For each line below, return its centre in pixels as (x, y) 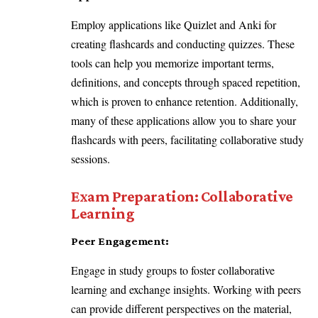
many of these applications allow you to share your (183, 120)
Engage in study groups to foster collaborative (173, 270)
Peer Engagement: (121, 241)
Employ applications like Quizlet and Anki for (174, 24)
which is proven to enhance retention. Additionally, (185, 101)
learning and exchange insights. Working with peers (186, 290)
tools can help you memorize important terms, (172, 62)
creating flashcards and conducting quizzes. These (183, 43)
